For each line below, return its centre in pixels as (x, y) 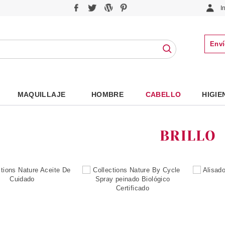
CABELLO (163, 94)
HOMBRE (107, 94)
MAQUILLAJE (41, 94)
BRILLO (188, 136)
